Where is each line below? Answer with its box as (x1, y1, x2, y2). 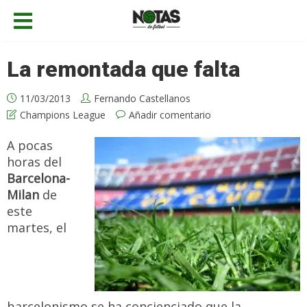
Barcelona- (7, 170, 70, 186)
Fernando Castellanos (94, 92, 191, 105)
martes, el (7, 219, 66, 236)
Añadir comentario (129, 108, 211, 121)
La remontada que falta (7, 56, 240, 82)
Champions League (20, 108, 106, 121)
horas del (7, 153, 62, 170)
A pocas (7, 137, 53, 153)
